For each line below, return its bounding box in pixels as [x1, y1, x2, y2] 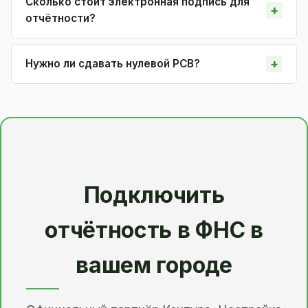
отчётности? [25, 11, 96, 25]
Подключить [83, 181, 225, 209]
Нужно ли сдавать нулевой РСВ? [25, 56, 200, 70]
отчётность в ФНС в [45, 217, 263, 244]
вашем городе [76, 252, 232, 279]
